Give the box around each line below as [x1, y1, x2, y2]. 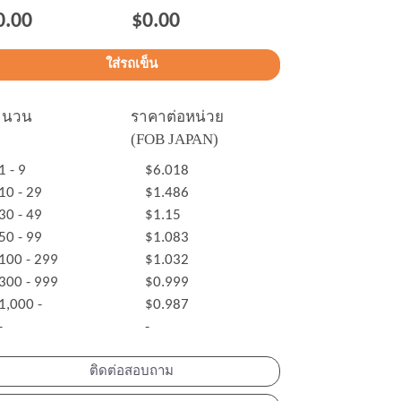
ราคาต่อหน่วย [130, 107, 224, 125]
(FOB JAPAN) [130, 130, 218, 148]
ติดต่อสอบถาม [90, 364, 175, 379]
